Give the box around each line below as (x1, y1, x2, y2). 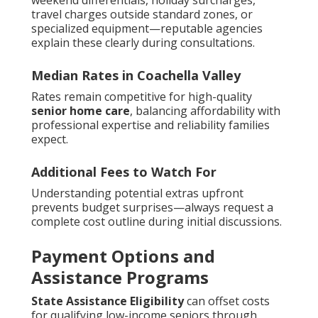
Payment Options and (31, 244, 215, 268)
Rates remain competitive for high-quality (31, 89, 252, 105)
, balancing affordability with (130, 103, 280, 119)
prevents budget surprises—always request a (31, 199, 273, 216)
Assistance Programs (31, 265, 209, 290)
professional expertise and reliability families (31, 117, 270, 133)
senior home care (31, 103, 130, 119)
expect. (31, 131, 68, 148)
